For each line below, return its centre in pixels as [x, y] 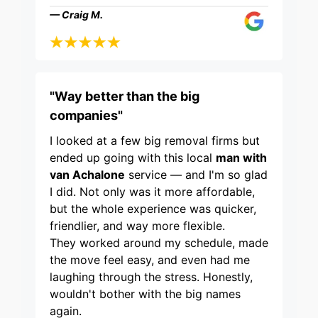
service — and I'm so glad [196, 175]
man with [241, 158]
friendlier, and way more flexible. [137, 226]
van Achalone [87, 175]
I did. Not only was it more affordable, [152, 192]
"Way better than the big [125, 97]
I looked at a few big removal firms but [155, 141]
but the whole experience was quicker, [153, 209]
